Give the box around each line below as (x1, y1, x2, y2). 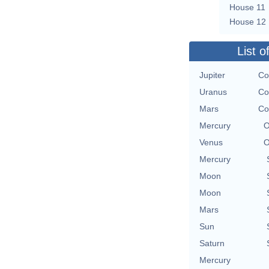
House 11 (229, 2, 265, 12)
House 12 (229, 16, 266, 26)
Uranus (199, 86, 227, 97)
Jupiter (199, 70, 225, 80)
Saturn (199, 238, 225, 248)
